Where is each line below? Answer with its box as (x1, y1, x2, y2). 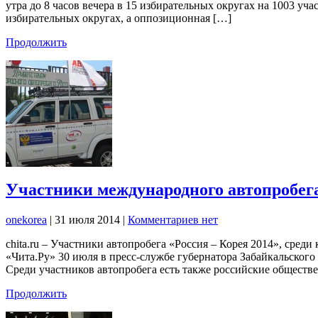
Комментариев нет (128, 214, 218, 226)
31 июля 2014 (55, 214, 123, 226)
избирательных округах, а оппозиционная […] (6, 11, 231, 24)
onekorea (6, 214, 47, 226)
